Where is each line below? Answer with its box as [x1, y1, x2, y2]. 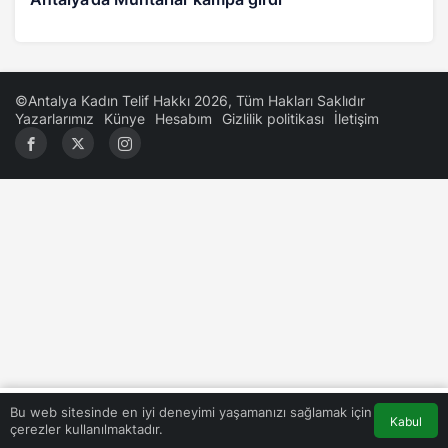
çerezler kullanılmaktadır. [10, 420, 163, 437]
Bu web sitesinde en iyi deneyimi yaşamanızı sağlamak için [10, 403, 372, 420]
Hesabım [155, 109, 212, 127]
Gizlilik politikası [222, 109, 324, 127]
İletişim [334, 109, 379, 127]
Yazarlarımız [15, 109, 94, 127]
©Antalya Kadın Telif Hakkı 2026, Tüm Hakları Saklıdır [15, 91, 365, 109]
